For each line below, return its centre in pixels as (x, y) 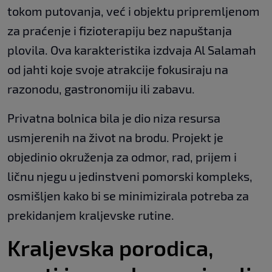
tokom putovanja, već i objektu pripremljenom (134, 11)
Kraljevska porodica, (110, 248)
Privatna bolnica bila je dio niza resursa (114, 118)
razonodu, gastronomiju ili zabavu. (101, 89)
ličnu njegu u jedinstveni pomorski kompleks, (130, 176)
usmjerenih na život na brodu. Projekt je (115, 138)
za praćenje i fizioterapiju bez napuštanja (120, 31)
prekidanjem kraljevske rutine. (91, 215)
